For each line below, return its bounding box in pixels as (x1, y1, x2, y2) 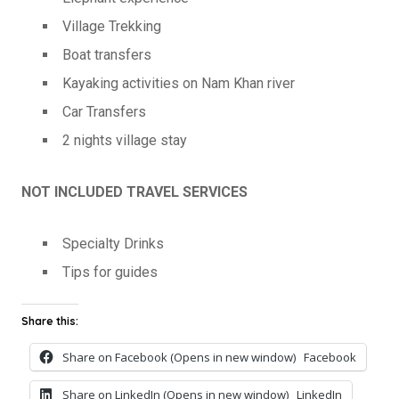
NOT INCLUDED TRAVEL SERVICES (21, 183, 248, 200)
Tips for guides (62, 263, 158, 281)
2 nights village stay (62, 131, 187, 149)
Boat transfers (62, 45, 151, 63)
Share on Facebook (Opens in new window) (62, 348, 296, 365)
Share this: (21, 313, 78, 328)
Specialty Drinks (62, 234, 164, 252)
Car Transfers (62, 102, 146, 120)
